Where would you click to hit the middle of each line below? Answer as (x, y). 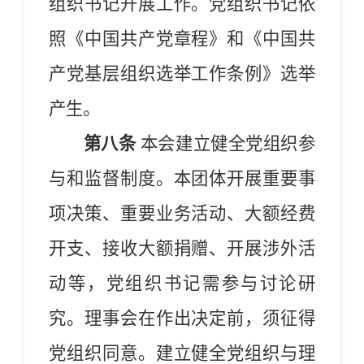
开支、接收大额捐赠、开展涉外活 (182, 248)
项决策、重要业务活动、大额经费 (182, 213)
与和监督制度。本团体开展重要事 (182, 178)
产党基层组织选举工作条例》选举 (182, 74)
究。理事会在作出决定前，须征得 (182, 318)
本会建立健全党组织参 (226, 143)
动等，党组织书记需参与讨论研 (182, 283)
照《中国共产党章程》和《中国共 (182, 39)
